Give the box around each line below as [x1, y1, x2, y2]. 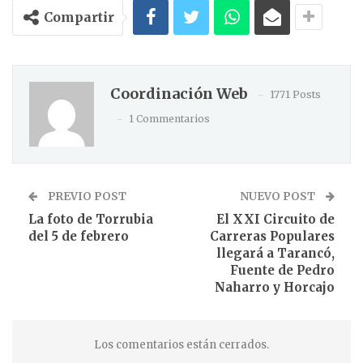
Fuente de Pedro [230, 263, 335, 278]
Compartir [44, 9, 114, 25]
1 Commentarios [129, 113, 210, 125]
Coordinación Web [110, 84, 248, 103]
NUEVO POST [240, 190, 318, 203]
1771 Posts [270, 88, 321, 100]
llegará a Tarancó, [216, 246, 335, 261]
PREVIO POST [45, 190, 126, 203]
